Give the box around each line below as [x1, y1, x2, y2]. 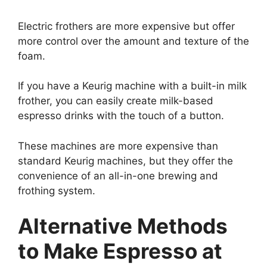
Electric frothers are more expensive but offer [18, 20, 235, 32]
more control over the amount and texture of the [18, 35, 249, 47]
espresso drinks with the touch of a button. [18, 110, 224, 122]
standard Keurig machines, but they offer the [18, 154, 233, 167]
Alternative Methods [18, 213, 228, 239]
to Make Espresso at [18, 238, 222, 264]
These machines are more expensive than [18, 139, 218, 152]
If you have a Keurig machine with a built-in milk [18, 80, 247, 92]
